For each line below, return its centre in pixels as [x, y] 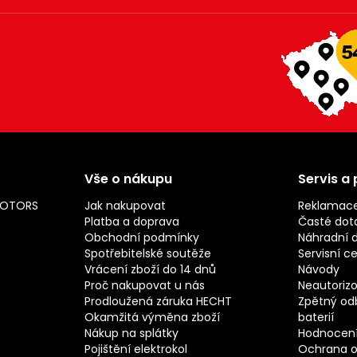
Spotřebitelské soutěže [148, 254]
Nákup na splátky [132, 333]
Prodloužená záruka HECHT [159, 302]
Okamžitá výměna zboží [153, 318]
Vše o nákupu [129, 179]
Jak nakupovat [126, 206]
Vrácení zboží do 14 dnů [151, 270]
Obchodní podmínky [142, 238]
